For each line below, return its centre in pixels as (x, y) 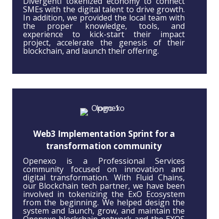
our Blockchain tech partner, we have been (104, 186)
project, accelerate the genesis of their (104, 43)
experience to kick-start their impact (104, 34)
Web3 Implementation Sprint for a (104, 134)
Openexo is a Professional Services (104, 161)
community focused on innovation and (104, 169)
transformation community (104, 146)
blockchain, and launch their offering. (91, 51)
